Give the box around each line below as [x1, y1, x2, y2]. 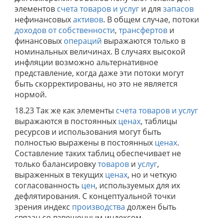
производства [72, 201, 125, 212]
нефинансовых [15, 14, 73, 25]
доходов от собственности [15, 25, 115, 36]
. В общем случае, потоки [103, 14, 199, 25]
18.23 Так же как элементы [15, 105, 116, 116]
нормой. [15, 89, 47, 100]
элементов [15, 3, 57, 14]
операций [64, 36, 102, 46]
